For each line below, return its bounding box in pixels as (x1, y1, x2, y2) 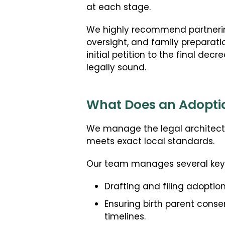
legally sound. (86, 61, 146, 75)
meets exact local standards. (86, 135, 214, 149)
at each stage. (86, 1, 151, 15)
